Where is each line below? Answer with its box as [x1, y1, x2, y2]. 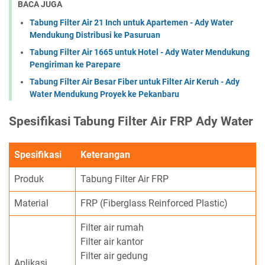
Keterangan [80, 148, 130, 160]
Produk [14, 173, 44, 185]
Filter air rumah [80, 221, 144, 233]
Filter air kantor [80, 235, 143, 247]
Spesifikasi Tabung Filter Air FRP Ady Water [9, 114, 253, 128]
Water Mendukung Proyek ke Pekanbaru [30, 89, 179, 99]
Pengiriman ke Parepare [30, 59, 121, 69]
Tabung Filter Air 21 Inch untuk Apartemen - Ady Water [30, 17, 233, 27]
